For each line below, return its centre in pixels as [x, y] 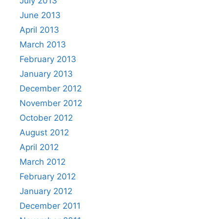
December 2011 [50, 206]
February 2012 [48, 176]
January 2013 [46, 74]
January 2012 [46, 191]
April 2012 [39, 147]
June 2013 [40, 15]
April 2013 [39, 30]
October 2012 [46, 118]
